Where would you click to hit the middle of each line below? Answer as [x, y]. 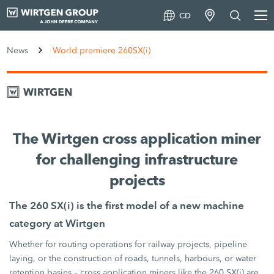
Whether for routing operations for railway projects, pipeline [128, 244]
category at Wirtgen [57, 223]
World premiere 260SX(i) [102, 50]
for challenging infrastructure [137, 159]
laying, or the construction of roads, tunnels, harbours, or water [133, 258]
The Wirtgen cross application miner [137, 139]
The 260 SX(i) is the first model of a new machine [127, 206]
